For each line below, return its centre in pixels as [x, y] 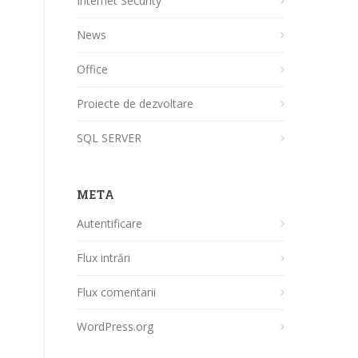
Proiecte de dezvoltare [135, 103]
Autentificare [109, 223]
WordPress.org [115, 326]
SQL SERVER [109, 138]
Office [92, 69]
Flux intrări [103, 258]
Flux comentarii [116, 292]
